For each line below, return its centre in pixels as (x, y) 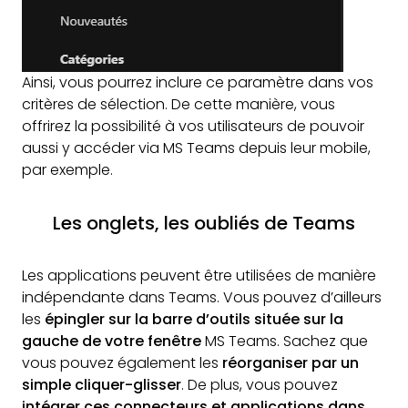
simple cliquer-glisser (102, 385)
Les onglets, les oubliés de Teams (204, 224)
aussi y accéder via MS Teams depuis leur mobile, (196, 148)
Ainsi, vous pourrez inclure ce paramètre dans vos (198, 83)
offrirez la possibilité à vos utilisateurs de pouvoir (193, 127)
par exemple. (67, 170)
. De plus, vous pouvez (260, 385)
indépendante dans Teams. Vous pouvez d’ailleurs (202, 298)
